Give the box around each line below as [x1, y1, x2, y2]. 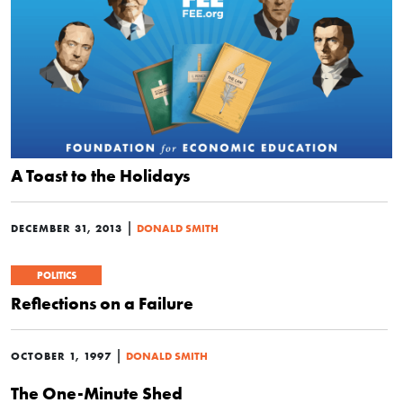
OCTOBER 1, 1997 [11, 349, 112, 363]
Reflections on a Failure [11, 292, 193, 314]
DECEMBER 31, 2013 [11, 221, 122, 235]
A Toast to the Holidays [11, 165, 190, 186]
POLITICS [36, 269, 76, 282]
